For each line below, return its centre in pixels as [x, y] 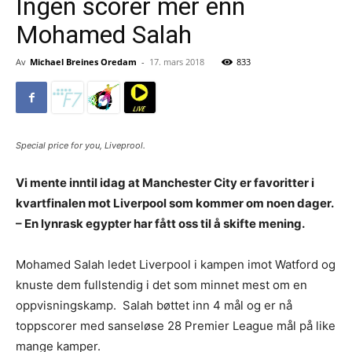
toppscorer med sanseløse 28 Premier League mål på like [176, 326]
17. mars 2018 [177, 62]
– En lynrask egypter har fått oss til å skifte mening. [161, 224]
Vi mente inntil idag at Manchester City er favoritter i [165, 183]
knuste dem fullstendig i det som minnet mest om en [161, 285]
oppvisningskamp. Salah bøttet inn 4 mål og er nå [154, 305]
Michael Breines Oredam [83, 62]
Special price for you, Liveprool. [81, 145]
